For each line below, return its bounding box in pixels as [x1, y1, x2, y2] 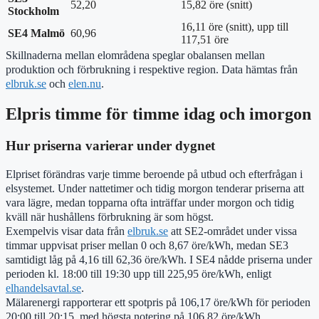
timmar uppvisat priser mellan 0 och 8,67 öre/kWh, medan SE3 [6, 239, 288, 253]
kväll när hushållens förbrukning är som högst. [6, 210, 214, 224]
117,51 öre [181, 33, 229, 46]
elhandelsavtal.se [6, 281, 81, 296]
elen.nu [68, 76, 101, 90]
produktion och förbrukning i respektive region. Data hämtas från [6, 62, 298, 76]
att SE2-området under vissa [168, 224, 297, 239]
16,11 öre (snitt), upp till [181, 20, 288, 33]
